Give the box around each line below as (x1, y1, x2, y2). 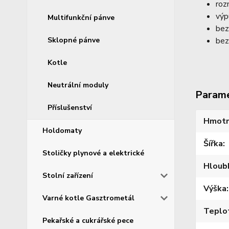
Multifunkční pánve (48, 12, 114, 22)
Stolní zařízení (42, 170, 93, 180)
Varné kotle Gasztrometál (42, 193, 134, 203)
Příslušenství (48, 102, 92, 112)
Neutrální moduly (48, 80, 108, 90)
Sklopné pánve (48, 35, 100, 45)
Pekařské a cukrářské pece (42, 215, 133, 225)
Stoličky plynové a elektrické (42, 148, 144, 158)
